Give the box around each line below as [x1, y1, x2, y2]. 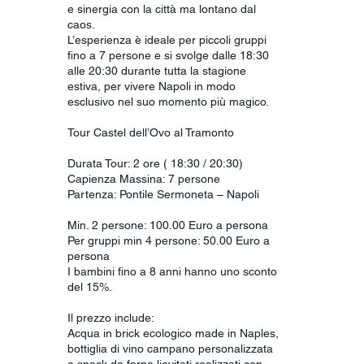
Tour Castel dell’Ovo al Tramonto [67, 125, 235, 139]
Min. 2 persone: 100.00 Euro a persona [67, 218, 269, 232]
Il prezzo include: [67, 310, 155, 324]
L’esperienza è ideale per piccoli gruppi [67, 32, 267, 46]
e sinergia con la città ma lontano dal [67, 2, 257, 15]
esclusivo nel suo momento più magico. [67, 94, 270, 108]
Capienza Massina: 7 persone [67, 171, 221, 185]
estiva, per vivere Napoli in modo [67, 79, 236, 93]
